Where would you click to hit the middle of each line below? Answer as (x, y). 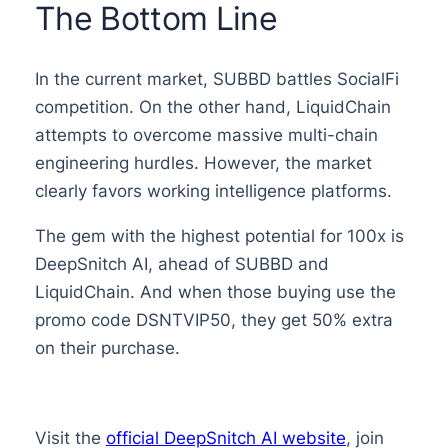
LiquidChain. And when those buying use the (215, 291)
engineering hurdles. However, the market (203, 162)
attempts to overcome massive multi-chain (206, 134)
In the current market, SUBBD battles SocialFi (216, 78)
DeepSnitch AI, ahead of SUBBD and (181, 263)
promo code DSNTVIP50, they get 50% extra (213, 319)
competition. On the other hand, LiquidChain (212, 106)
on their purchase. (107, 347)
